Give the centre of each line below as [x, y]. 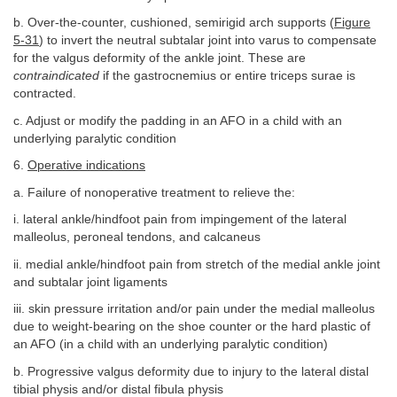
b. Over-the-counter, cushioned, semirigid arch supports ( [174, 23]
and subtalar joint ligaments [90, 282]
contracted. [45, 94]
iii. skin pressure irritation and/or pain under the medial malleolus [194, 309]
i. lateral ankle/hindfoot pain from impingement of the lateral [180, 220]
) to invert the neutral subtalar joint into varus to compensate [208, 41]
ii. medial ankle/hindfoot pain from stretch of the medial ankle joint [197, 264]
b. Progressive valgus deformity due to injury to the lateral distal [191, 371]
